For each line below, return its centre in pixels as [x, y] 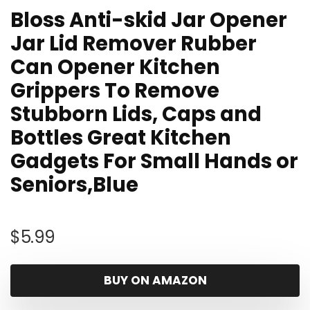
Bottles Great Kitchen [121, 138]
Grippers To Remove [115, 91]
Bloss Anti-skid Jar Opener [149, 20]
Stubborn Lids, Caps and [136, 114]
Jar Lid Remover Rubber [134, 44]
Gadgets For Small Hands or [154, 161]
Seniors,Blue [74, 185]
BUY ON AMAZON [155, 280]
